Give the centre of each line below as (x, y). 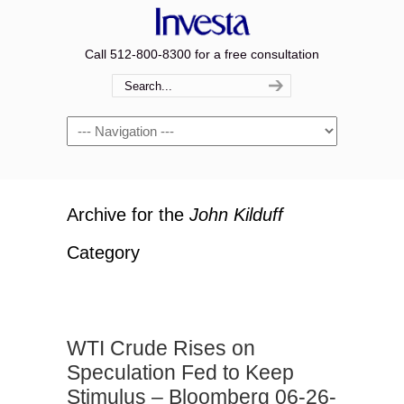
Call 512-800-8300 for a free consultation (202, 54)
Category (103, 252)
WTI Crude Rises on (161, 348)
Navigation (97, 126)
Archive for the (128, 215)
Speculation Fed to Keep (180, 372)
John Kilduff (236, 215)
